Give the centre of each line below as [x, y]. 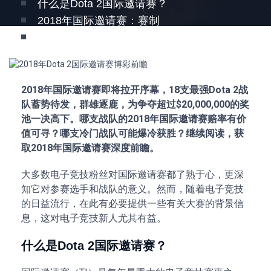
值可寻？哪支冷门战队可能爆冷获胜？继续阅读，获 [132, 133]
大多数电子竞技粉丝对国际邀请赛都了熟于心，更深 [132, 175]
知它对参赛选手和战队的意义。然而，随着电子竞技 [132, 189]
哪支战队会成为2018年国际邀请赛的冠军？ [142, 38]
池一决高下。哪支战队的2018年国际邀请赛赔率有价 [134, 119]
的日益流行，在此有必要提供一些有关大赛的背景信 [132, 204]
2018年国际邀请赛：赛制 [99, 21]
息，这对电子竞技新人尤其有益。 [94, 218]
